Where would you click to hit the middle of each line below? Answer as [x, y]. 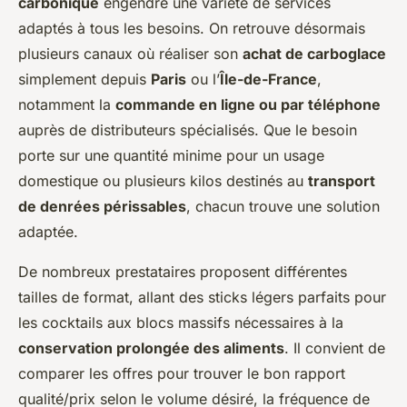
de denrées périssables [102, 207]
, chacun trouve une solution [283, 207]
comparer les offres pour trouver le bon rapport [182, 374]
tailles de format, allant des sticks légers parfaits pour [202, 298]
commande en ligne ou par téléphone [248, 105]
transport [342, 181]
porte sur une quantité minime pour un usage [171, 156]
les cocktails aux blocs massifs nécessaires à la [181, 323]
